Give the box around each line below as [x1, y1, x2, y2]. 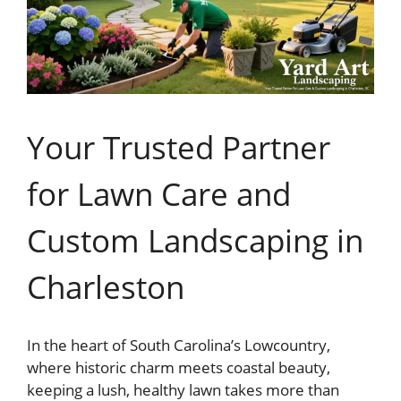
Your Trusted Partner [27, 126, 330, 169]
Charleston [27, 266, 184, 309]
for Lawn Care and [27, 173, 291, 216]
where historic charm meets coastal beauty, [27, 356, 330, 378]
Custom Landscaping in [27, 219, 363, 262]
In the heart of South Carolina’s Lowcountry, [27, 334, 330, 355]
